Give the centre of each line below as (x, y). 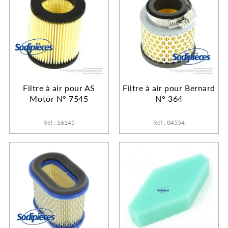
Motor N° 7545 (59, 99)
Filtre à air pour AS (59, 88)
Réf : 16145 (59, 123)
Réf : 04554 (169, 123)
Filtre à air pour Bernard (169, 88)
